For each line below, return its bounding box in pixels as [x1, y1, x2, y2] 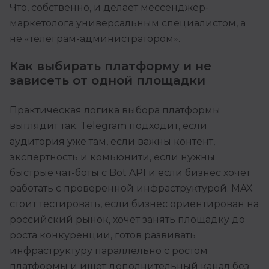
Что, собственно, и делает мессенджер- [10, 2, 209, 14]
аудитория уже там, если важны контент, [10, 136, 215, 148]
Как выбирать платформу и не [10, 59, 211, 74]
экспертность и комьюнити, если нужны [10, 151, 215, 163]
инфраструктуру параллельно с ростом [10, 245, 208, 257]
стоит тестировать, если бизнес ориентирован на [10, 198, 259, 210]
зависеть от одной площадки [10, 73, 205, 88]
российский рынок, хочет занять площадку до [10, 214, 245, 226]
